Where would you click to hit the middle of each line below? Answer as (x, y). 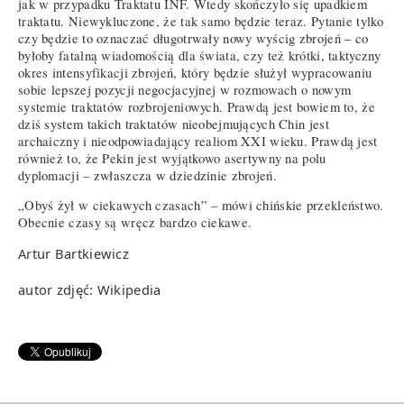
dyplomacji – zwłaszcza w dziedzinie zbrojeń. (147, 175)
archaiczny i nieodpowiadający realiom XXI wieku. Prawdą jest (198, 141)
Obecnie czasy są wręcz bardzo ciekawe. (135, 223)
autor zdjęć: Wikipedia (90, 289)
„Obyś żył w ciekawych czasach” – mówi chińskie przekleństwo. (201, 206)
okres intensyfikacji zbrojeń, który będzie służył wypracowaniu (195, 72)
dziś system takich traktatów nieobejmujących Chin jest (174, 124)
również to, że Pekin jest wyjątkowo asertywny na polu (172, 158)
